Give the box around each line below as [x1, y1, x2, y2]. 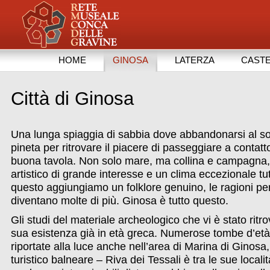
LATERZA [174, 55, 215, 65]
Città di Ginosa [10, 88, 134, 109]
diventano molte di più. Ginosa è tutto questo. [10, 195, 228, 207]
